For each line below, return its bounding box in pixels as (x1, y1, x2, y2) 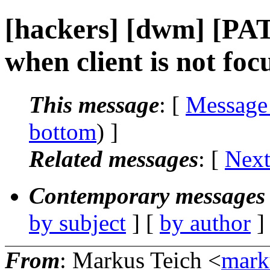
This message (29, 91, 159, 118)
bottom (29, 118, 96, 145)
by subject (29, 209, 126, 236)
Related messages (29, 145, 198, 172)
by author (160, 209, 251, 236)
